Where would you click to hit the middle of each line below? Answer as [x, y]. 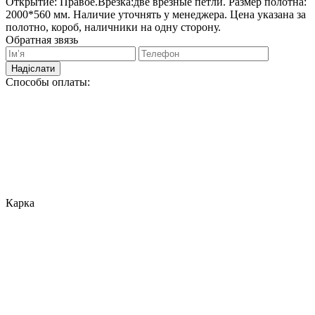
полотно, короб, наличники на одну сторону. [113, 27]
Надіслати [33, 69]
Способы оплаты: [48, 82]
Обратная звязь [42, 40]
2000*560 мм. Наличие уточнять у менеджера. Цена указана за [156, 14]
